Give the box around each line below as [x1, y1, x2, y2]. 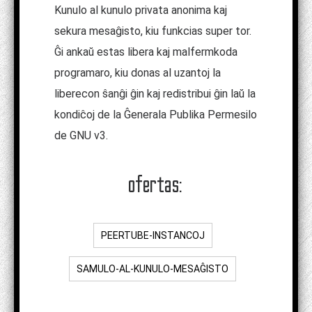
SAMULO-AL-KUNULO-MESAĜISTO [77, 263, 228, 274]
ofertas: [129, 170, 183, 198]
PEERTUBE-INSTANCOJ [100, 229, 205, 241]
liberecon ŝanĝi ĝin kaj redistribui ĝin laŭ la [54, 86, 256, 100]
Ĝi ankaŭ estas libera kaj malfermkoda [54, 45, 237, 58]
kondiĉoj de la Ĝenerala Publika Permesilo [54, 107, 257, 121]
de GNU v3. [54, 128, 108, 142]
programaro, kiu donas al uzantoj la [54, 65, 221, 79]
